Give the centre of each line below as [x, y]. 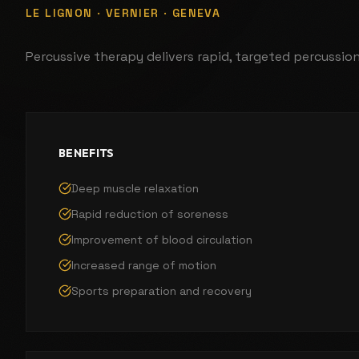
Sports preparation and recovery [161, 290]
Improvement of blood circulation [162, 239]
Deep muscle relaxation [135, 188]
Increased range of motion [144, 265]
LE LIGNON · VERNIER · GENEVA [123, 12]
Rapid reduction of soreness [150, 214]
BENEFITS [87, 153]
